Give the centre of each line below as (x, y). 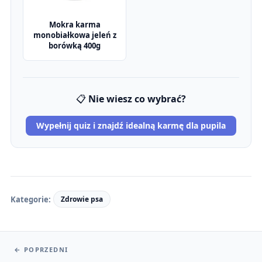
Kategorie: (31, 199)
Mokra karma (75, 25)
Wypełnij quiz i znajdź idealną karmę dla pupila (131, 126)
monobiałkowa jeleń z (75, 35)
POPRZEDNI (45, 250)
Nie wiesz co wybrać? (137, 99)
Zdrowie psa (82, 199)
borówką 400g (75, 46)
